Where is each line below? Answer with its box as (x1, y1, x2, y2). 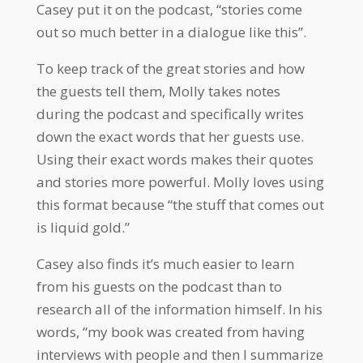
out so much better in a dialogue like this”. (36, 22, 306, 41)
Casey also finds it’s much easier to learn (36, 254, 294, 273)
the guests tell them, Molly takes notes (36, 81, 280, 100)
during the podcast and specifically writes (36, 104, 304, 123)
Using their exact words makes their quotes (36, 149, 314, 169)
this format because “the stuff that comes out (36, 194, 324, 214)
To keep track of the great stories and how (36, 58, 305, 78)
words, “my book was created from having (36, 322, 305, 341)
